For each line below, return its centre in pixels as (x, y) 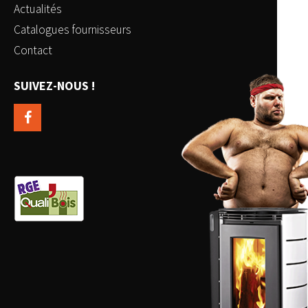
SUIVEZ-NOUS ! (54, 86)
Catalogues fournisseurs (73, 30)
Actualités (38, 9)
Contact (33, 51)
